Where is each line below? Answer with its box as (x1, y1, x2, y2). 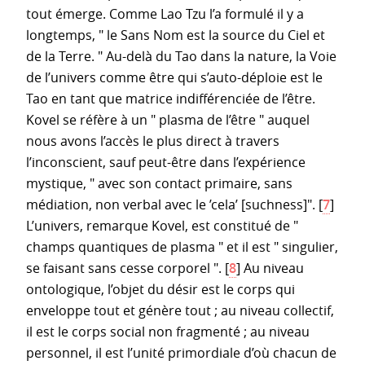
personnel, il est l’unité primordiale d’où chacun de (26, 343, 336, 362)
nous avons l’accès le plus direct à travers (26, 131, 279, 150)
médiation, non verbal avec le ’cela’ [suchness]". (26, 195, 315, 213)
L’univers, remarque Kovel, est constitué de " (26, 216, 298, 235)
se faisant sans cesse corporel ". (26, 258, 222, 277)
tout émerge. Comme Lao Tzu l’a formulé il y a (26, 4, 304, 23)
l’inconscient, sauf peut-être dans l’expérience (26, 152, 306, 171)
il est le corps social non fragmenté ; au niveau (26, 322, 310, 341)
